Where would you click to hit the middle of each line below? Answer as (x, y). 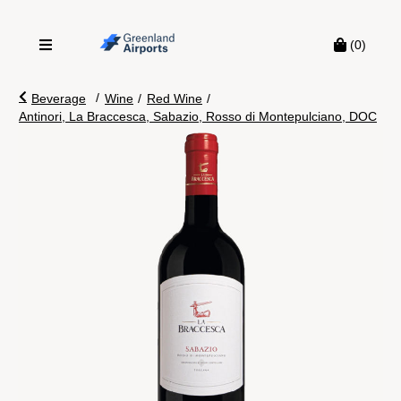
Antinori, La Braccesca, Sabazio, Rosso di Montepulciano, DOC (198, 116)
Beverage (59, 98)
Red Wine (175, 98)
